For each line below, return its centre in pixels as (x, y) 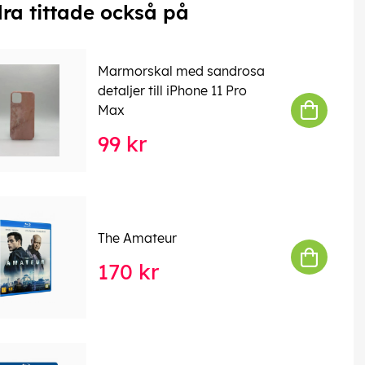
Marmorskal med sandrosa (181, 71)
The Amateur (137, 237)
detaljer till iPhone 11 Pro (172, 91)
